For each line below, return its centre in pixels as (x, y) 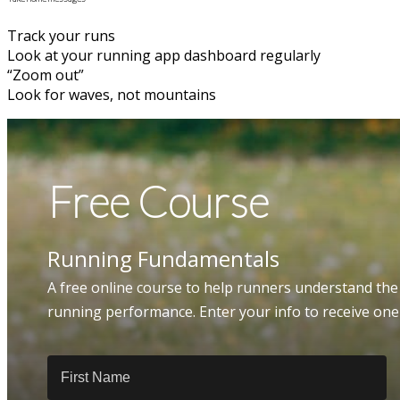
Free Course (158, 201)
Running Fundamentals (163, 258)
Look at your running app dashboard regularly (164, 55)
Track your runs (61, 35)
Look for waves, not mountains (112, 94)
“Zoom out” (46, 75)
